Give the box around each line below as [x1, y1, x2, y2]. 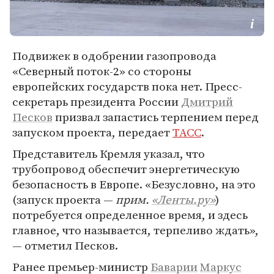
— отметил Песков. [12, 237, 118, 253]
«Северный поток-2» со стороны [12, 63, 191, 79]
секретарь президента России [12, 94, 181, 109]
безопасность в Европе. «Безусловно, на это [12, 176, 256, 192]
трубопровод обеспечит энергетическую [12, 161, 240, 177]
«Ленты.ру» [152, 191, 215, 207]
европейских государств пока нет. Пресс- [12, 78, 242, 94]
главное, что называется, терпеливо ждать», [12, 222, 259, 238]
